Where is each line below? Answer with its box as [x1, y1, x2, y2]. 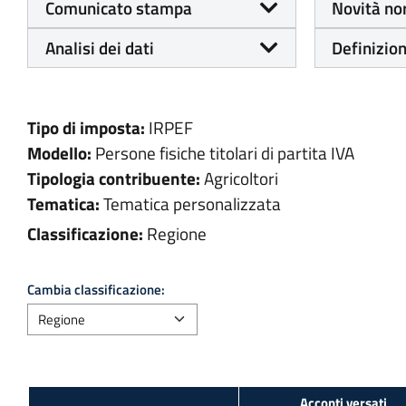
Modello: [27, 140, 92, 167]
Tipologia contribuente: [27, 166, 200, 192]
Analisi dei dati [44, 34, 154, 61]
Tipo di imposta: [27, 115, 145, 141]
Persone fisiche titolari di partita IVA [94, 140, 354, 167]
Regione [146, 221, 207, 246]
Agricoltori [203, 166, 278, 192]
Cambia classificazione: [27, 279, 165, 301]
